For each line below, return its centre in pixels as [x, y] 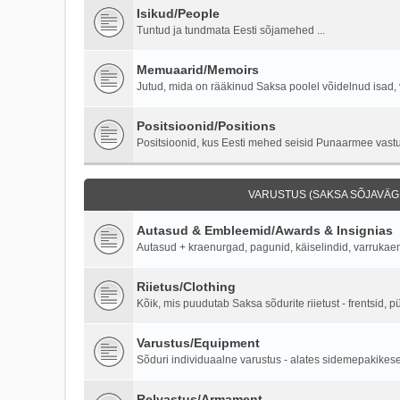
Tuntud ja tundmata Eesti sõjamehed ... [231, 30]
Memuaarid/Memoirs [198, 69]
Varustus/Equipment [198, 342]
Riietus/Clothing [186, 286]
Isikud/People [178, 13]
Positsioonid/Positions [206, 125]
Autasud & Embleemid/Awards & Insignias [265, 230]
